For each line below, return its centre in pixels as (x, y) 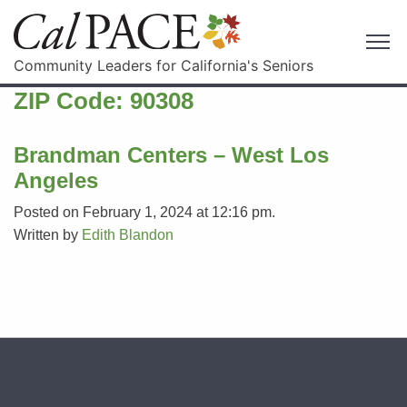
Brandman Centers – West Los (171, 154)
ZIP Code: (72, 100)
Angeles (56, 180)
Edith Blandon (128, 234)
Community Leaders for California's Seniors (164, 65)
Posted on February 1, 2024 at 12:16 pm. (144, 212)
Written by (48, 234)
